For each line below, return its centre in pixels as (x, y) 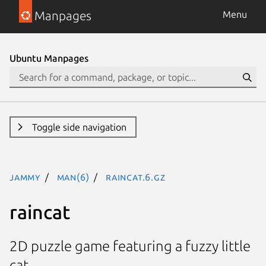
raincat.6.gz (136, 177)
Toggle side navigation (79, 127)
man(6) (73, 177)
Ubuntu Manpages (49, 58)
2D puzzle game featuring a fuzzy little (130, 246)
